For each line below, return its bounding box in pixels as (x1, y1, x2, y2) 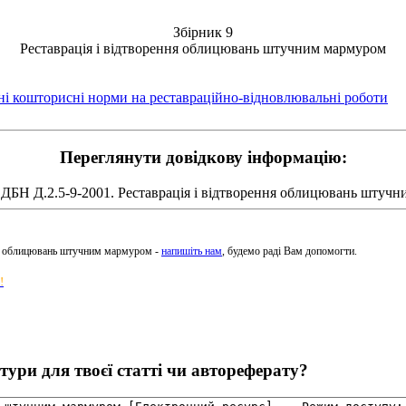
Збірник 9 (173, 24, 233, 40)
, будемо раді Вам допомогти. (222, 245, 357, 258)
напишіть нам (161, 245, 222, 258)
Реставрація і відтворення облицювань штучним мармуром (20, 40, 386, 56)
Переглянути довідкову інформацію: (59, 148, 347, 168)
